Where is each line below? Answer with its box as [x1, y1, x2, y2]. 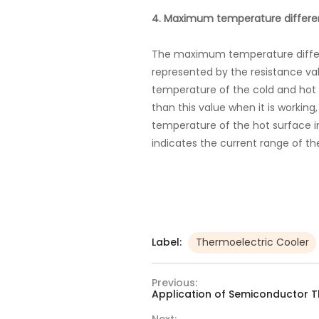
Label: [151, 235, 182, 250]
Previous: [151, 275, 197, 290]
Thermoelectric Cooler [195, 235, 309, 250]
